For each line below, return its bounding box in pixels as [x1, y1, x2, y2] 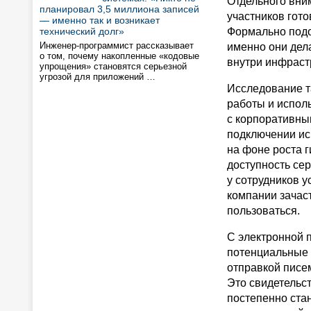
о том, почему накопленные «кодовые [40, 51, 199, 61]
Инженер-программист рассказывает [40, 40, 194, 51]
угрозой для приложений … [40, 72, 155, 82]
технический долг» [40, 26, 124, 37]
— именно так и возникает [40, 15, 160, 26]
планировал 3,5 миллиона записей [40, 3, 199, 15]
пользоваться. [227, 205, 300, 217]
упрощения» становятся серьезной [40, 61, 187, 72]
